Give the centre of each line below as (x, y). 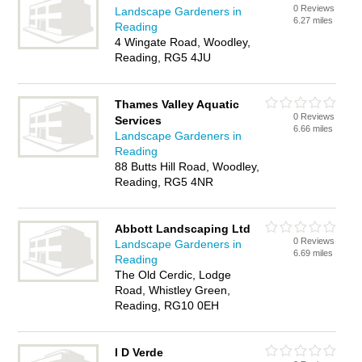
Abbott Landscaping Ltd (183, 229)
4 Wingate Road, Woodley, (183, 42)
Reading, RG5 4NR (164, 182)
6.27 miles (314, 20)
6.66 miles (314, 128)
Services (139, 120)
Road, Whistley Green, (173, 290)
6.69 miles (314, 253)
